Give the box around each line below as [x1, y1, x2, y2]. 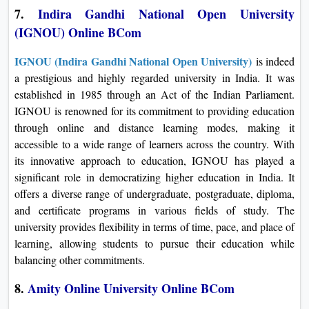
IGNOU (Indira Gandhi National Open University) [14, 52, 252, 69]
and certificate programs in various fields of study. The [14, 202, 295, 217]
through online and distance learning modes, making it [14, 119, 295, 134]
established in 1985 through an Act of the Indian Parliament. [14, 86, 295, 101]
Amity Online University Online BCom [28, 279, 239, 297]
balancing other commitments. [14, 252, 145, 267]
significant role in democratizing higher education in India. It [14, 169, 295, 184]
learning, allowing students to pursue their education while [14, 235, 295, 250]
